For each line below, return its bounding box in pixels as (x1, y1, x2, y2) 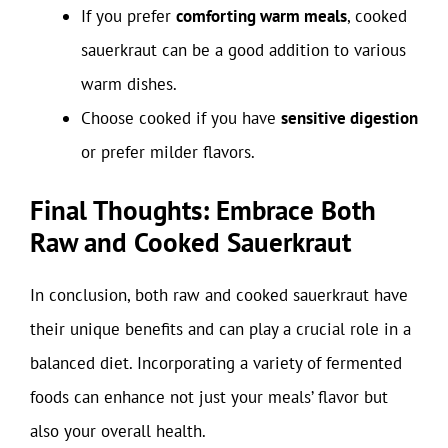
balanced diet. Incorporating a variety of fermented (30, 352, 402, 374)
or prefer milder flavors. (81, 140, 255, 163)
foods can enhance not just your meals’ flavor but (30, 386, 388, 408)
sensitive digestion (281, 106, 418, 129)
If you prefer (81, 4, 176, 27)
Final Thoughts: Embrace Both (30, 193, 376, 227)
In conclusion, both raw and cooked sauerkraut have (30, 284, 408, 306)
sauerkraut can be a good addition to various (81, 38, 406, 61)
